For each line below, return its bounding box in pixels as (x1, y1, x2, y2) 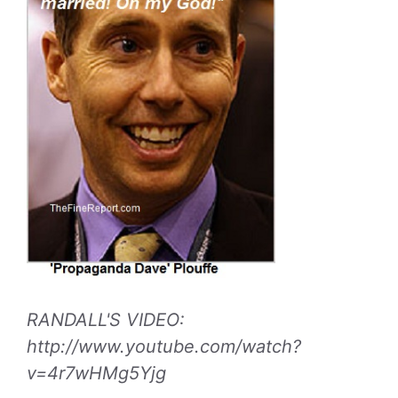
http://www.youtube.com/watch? (27, 336, 301, 358)
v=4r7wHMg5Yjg (27, 362, 166, 385)
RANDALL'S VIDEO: (27, 309, 185, 331)
